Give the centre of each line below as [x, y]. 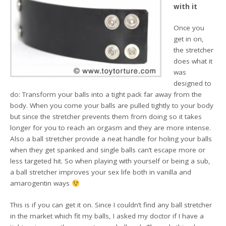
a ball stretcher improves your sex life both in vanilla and [101, 172]
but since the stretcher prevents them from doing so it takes [106, 117]
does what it [193, 61]
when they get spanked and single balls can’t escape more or [108, 150]
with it [186, 7]
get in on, [189, 39]
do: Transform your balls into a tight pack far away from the [106, 95]
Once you [189, 28]
